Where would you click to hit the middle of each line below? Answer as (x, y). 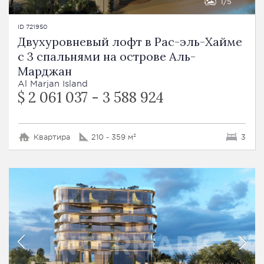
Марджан (45, 71)
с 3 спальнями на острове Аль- (107, 57)
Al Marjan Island (53, 84)
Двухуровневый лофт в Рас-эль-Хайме (130, 42)
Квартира (52, 137)
